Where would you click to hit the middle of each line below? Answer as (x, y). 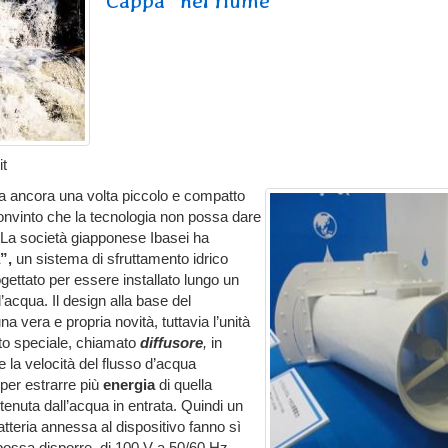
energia (129, 384)
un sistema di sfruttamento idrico (120, 258)
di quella (184, 384)
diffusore (170, 342)
